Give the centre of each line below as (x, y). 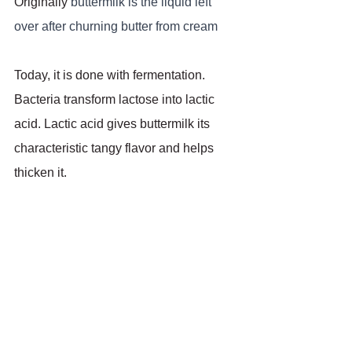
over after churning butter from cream (116, 26)
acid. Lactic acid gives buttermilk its (114, 123)
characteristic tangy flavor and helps (115, 148)
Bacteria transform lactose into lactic (116, 99)
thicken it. (40, 172)
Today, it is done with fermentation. (111, 75)
